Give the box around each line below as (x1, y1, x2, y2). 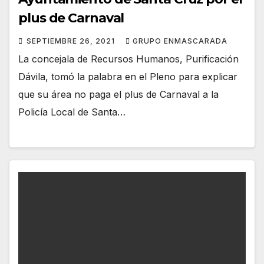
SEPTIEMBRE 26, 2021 (27, 36, 117, 45)
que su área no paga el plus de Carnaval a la (18, 88, 219, 100)
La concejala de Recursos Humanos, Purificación (18, 52, 239, 65)
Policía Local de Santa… (18, 105, 126, 118)
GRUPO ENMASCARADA (133, 36, 227, 45)
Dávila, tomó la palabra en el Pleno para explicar (18, 70, 237, 82)
